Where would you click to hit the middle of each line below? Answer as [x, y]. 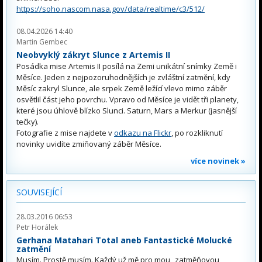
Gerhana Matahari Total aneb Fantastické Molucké [124, 240]
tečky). [27, 121]
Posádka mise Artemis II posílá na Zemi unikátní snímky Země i [127, 66]
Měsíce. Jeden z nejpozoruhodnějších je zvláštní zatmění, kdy [123, 77]
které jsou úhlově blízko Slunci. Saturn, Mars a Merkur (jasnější [127, 110]
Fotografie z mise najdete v [65, 132]
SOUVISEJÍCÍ [39, 192]
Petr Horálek [37, 227]
